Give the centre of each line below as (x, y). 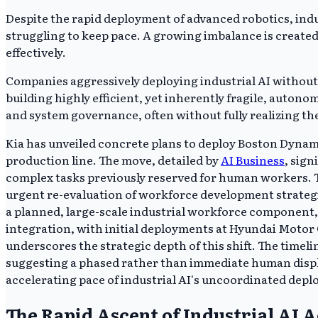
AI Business (253, 159)
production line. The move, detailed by (113, 159)
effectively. (36, 51)
